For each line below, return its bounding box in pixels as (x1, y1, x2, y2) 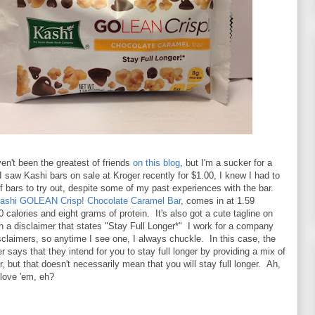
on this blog (133, 157, 180, 169)
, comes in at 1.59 (181, 195, 255, 207)
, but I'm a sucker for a (180, 157, 272, 169)
